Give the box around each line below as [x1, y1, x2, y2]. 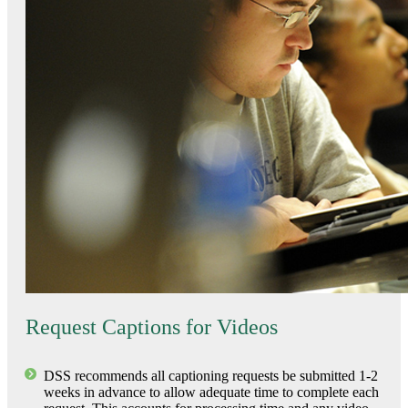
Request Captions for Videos [25, 315, 278, 339]
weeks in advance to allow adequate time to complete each [44, 383, 379, 400]
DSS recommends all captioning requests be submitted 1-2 [44, 367, 378, 383]
